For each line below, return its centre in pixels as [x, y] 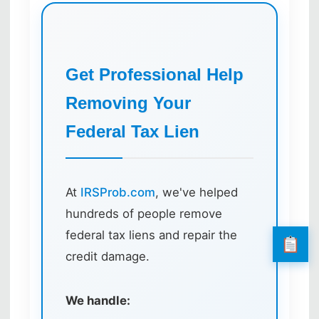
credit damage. [108, 256]
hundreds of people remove [144, 213]
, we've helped [197, 192]
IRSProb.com [118, 192]
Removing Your [128, 103]
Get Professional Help [155, 74]
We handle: [98, 300]
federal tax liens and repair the [151, 235]
